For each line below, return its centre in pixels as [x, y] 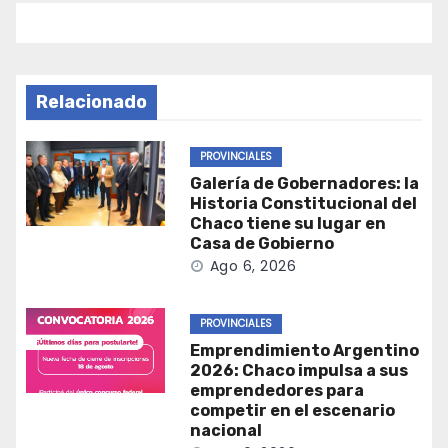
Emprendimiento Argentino [304, 351]
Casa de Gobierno [261, 244]
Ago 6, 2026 [253, 266]
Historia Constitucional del [303, 204]
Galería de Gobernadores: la [304, 184]
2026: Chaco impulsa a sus [298, 371]
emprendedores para [276, 391]
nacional [225, 431]
